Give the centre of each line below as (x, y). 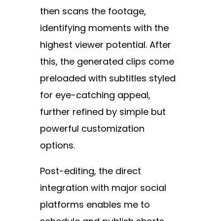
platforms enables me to (95, 205)
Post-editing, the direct (90, 171)
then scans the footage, (93, 11)
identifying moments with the (104, 28)
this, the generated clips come (107, 62)
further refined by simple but (103, 112)
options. (57, 146)
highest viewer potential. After (105, 45)
